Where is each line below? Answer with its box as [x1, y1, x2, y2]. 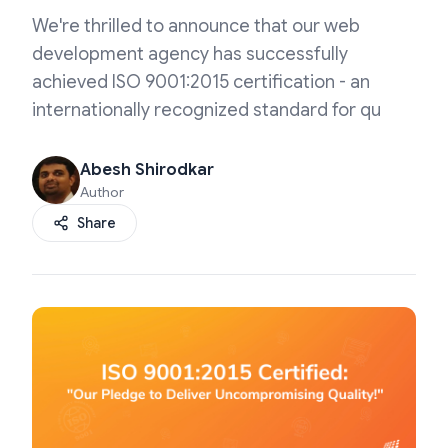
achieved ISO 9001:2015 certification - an [32, 71, 370, 93]
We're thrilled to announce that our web [32, 15, 360, 37]
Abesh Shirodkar [80, 160, 214, 180]
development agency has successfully [32, 43, 348, 65]
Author [80, 183, 124, 201]
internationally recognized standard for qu [32, 99, 381, 121]
